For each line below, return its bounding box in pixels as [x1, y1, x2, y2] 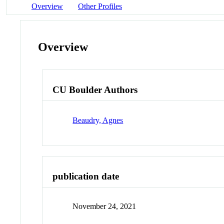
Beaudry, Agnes [72, 115, 123, 124]
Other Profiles [78, 1, 122, 10]
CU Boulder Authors [52, 84, 138, 95]
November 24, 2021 [72, 202, 136, 211]
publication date [52, 170, 119, 181]
